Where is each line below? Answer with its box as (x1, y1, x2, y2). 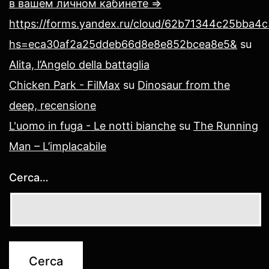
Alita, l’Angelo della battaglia (9, 58, 150, 71)
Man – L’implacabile (9, 139, 106, 153)
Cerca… (9, 171, 49, 184)
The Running (193, 119, 258, 132)
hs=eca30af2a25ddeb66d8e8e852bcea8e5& (9, 37, 237, 50)
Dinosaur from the (138, 78, 230, 91)
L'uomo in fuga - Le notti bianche (9, 119, 176, 132)
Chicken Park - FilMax (9, 78, 120, 91)
